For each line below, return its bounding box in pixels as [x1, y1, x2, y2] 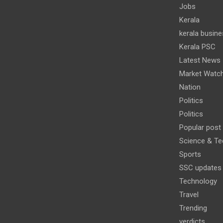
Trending [179, 203, 207, 213]
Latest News [179, 55, 221, 65]
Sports [179, 149, 201, 159]
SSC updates [179, 163, 222, 172]
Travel [179, 190, 199, 199]
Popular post [179, 122, 221, 132]
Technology [179, 176, 217, 186]
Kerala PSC [179, 42, 216, 51]
